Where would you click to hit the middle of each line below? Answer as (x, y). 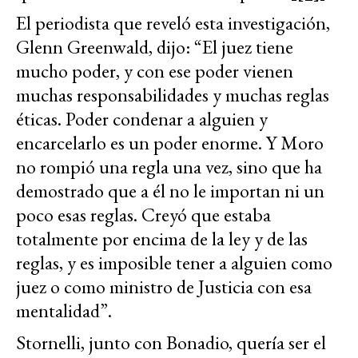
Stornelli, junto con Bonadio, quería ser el (171, 342)
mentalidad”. (64, 310)
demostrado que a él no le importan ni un (170, 190)
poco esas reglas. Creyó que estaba (143, 214)
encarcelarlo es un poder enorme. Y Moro (170, 142)
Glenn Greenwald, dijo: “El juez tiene (155, 46)
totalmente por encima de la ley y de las (162, 238)
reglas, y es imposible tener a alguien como (174, 262)
